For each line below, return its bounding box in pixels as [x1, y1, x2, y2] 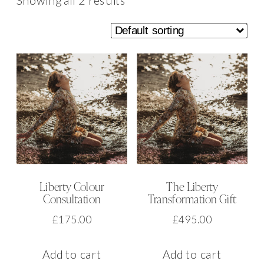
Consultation [43, 193, 101, 207]
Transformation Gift [147, 193, 237, 207]
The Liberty [166, 181, 218, 195]
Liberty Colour [39, 181, 104, 195]
